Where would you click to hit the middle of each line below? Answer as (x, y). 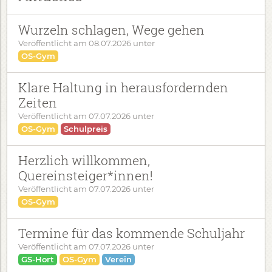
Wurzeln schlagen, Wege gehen (111, 30)
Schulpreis (86, 129)
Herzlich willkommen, (84, 160)
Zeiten (38, 103)
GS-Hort (38, 259)
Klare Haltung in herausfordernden (123, 87)
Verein (118, 259)
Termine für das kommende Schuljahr (131, 233)
